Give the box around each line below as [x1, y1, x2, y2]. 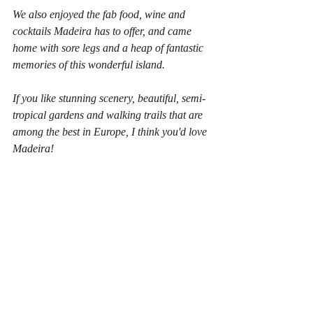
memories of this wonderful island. [13, 59, 165, 71]
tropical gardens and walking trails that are [13, 109, 205, 121]
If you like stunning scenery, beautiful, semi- [13, 92, 205, 104]
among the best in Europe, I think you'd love [13, 126, 210, 138]
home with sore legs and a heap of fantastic [13, 42, 206, 54]
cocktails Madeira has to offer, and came [13, 25, 194, 37]
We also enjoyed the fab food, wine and [13, 8, 188, 20]
